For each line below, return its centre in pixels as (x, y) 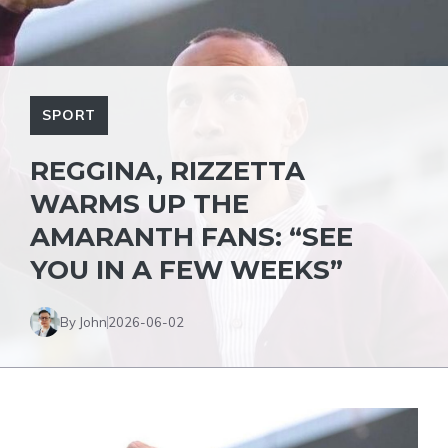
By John (83, 321)
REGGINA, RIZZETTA (167, 171)
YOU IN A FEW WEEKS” (186, 270)
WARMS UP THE (139, 204)
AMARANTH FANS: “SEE (191, 237)
